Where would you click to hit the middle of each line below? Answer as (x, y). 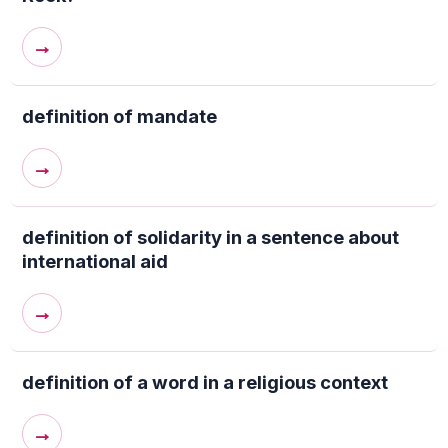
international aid (95, 261)
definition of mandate (119, 116)
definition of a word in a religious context (205, 382)
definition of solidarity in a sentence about (210, 237)
